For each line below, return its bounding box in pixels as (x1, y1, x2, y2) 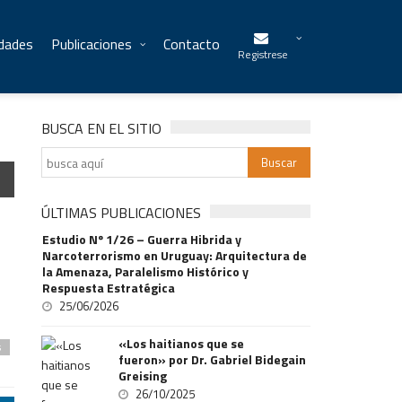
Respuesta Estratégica (42, 278, 176, 297)
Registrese (238, 46, 288, 63)
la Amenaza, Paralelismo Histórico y (42, 262, 249, 281)
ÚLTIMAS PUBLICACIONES (41, 202, 202, 223)
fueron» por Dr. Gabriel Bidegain (118, 350, 307, 369)
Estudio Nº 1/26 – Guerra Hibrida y (42, 230, 242, 249)
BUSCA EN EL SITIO (41, 118, 162, 139)
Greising (118, 366, 168, 385)
